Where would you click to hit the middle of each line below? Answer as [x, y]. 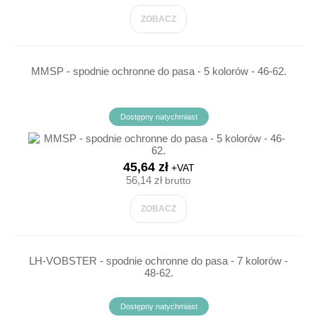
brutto [177, 180]
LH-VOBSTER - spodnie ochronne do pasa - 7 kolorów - [158, 260]
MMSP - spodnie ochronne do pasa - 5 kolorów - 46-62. [158, 71]
